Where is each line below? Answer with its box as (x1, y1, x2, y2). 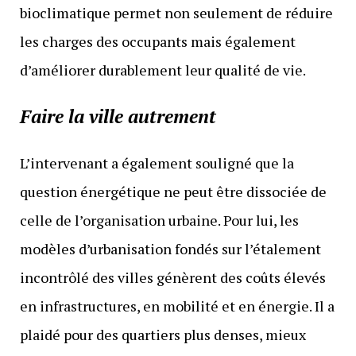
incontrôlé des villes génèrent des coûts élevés (19, 267, 326, 287)
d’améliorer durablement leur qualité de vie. (19, 60, 306, 79)
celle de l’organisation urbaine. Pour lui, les (19, 210, 299, 230)
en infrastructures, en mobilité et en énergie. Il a (19, 296, 335, 315)
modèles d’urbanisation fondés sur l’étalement (19, 238, 321, 258)
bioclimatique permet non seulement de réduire (19, 2, 333, 22)
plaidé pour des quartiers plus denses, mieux (19, 324, 306, 344)
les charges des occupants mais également (19, 31, 296, 51)
